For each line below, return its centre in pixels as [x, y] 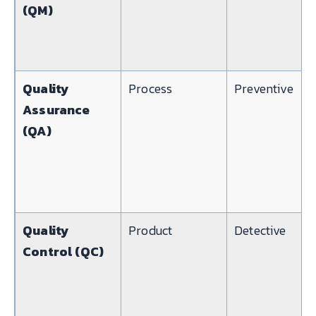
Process [151, 88]
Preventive [264, 88]
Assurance [56, 109]
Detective [260, 230]
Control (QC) [63, 251]
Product [151, 230]
